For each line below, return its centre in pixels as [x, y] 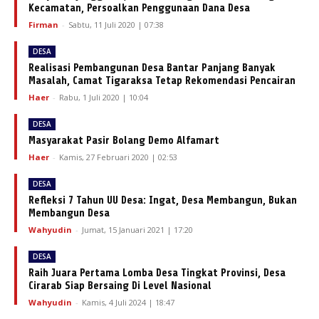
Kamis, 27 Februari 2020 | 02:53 [118, 157]
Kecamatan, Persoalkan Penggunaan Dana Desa [139, 9]
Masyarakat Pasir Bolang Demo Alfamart [124, 141]
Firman [43, 25]
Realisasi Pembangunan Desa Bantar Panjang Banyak [152, 68]
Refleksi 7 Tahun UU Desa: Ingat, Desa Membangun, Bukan [163, 201]
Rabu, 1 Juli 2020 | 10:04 [104, 98]
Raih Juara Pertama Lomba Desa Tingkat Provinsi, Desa [157, 273]
